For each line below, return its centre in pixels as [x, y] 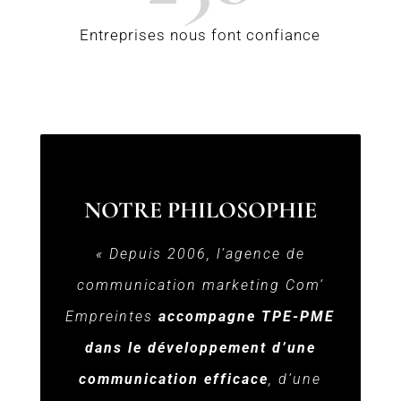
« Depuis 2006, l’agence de [200, 253]
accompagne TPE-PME [247, 316]
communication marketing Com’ [200, 285]
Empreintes [112, 316]
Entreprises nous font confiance [200, 34]
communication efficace [174, 379]
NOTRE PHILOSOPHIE [200, 209]
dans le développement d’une [200, 347]
